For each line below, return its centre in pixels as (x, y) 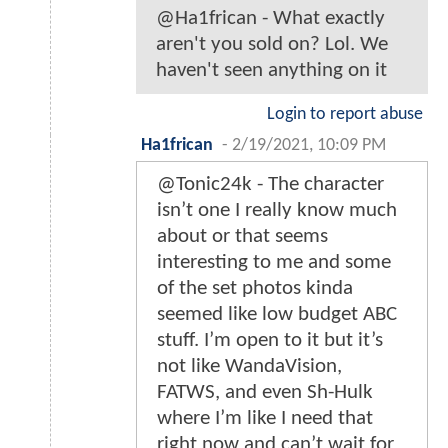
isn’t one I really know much (277, 211)
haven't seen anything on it (271, 71)
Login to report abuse (345, 115)
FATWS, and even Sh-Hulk (265, 393)
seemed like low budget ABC (277, 315)
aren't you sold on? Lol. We (272, 45)
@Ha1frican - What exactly (270, 19)
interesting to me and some (274, 263)
